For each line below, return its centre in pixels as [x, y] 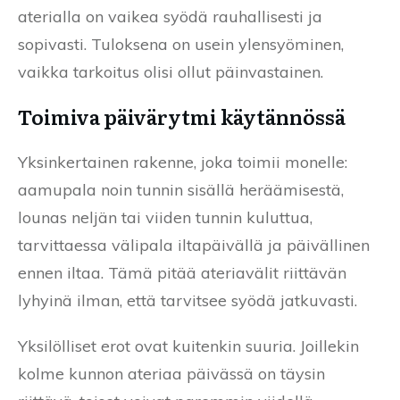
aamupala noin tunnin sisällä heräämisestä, [181, 189]
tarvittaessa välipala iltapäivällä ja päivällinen [194, 245]
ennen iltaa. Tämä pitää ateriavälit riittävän [182, 272]
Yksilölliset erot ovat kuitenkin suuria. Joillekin [188, 346]
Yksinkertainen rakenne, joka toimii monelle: [183, 162]
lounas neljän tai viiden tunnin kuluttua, [165, 217]
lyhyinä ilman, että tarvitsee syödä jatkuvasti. [187, 300]
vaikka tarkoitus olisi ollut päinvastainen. [171, 71]
